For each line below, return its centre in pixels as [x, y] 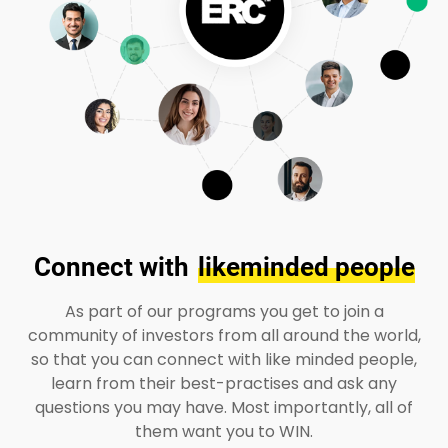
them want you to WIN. [224, 431]
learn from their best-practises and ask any [224, 383]
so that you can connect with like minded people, [224, 359]
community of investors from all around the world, [224, 335]
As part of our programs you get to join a [224, 311]
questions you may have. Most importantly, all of [224, 407]
